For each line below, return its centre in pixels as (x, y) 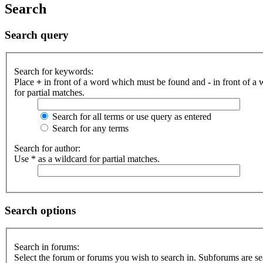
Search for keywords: (54, 71)
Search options (40, 210)
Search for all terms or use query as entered (131, 117)
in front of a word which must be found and (125, 82)
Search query (37, 35)
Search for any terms (89, 128)
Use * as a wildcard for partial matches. (87, 159)
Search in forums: (47, 247)
